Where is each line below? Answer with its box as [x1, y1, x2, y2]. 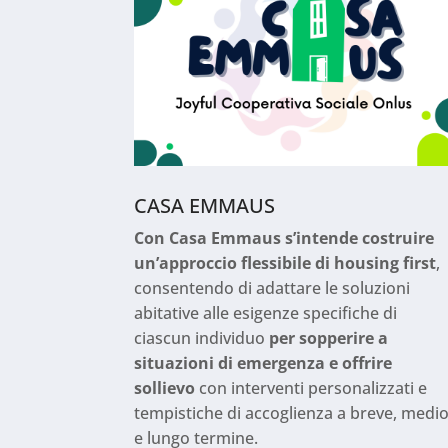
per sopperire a [269, 327, 389, 350]
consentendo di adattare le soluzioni [134, 277, 411, 300]
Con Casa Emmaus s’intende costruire [134, 227, 435, 250]
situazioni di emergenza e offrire [134, 352, 393, 375]
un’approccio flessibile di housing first [134, 252, 437, 275]
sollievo [134, 377, 196, 400]
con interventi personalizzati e [195, 377, 428, 400]
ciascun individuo [134, 327, 270, 350]
